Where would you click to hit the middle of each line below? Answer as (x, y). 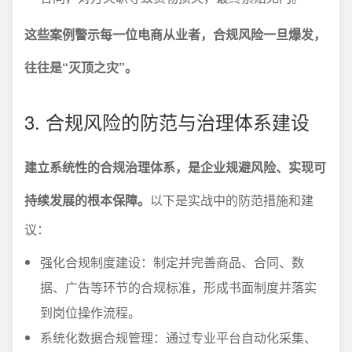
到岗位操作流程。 (90, 312)
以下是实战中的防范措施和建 (232, 200)
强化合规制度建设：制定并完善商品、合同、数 (172, 262)
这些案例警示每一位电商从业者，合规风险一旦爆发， (175, 34)
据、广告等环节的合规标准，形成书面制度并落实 (178, 287)
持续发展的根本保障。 (87, 200)
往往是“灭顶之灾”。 (81, 67)
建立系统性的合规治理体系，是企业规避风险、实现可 (175, 167)
